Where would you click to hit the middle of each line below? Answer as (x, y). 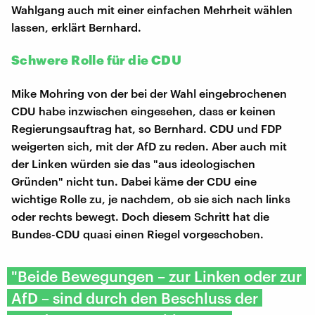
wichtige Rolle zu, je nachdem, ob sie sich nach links (151, 198)
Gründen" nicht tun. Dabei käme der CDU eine (134, 181)
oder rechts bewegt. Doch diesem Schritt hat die (140, 216)
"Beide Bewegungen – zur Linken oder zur (156, 276)
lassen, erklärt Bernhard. (76, 27)
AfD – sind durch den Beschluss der (135, 297)
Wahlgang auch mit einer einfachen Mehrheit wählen (152, 9)
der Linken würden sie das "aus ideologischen (133, 163)
